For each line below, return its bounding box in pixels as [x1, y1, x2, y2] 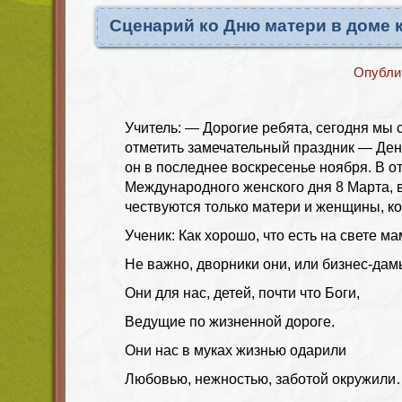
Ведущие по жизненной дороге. [125, 313, 335, 329]
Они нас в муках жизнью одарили [125, 342, 346, 358]
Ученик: [125, 227, 179, 243]
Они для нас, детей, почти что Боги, [125, 284, 360, 301]
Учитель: [125, 119, 185, 135]
